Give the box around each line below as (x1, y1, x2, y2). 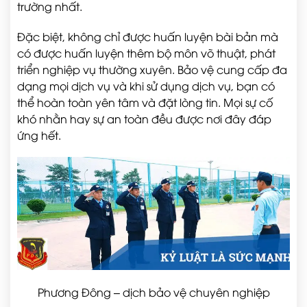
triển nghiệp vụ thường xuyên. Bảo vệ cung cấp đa (17, 62, 287, 77)
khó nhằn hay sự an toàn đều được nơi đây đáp (17, 111, 271, 127)
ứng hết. (17, 127, 61, 143)
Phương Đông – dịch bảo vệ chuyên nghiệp (37, 284, 270, 300)
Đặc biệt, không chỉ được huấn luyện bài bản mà (17, 29, 278, 45)
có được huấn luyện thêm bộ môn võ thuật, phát (17, 45, 275, 61)
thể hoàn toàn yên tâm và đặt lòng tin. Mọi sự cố (17, 95, 273, 110)
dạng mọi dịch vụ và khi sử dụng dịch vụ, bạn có (17, 78, 275, 94)
